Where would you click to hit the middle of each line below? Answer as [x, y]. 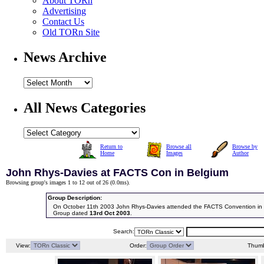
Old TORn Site [71, 32]
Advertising [64, 11]
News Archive [65, 57]
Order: [137, 246]
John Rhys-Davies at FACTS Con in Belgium [117, 173]
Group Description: [75, 198]
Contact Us [63, 21]
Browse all [179, 147]
